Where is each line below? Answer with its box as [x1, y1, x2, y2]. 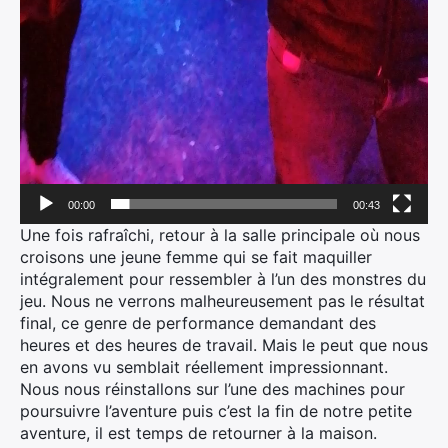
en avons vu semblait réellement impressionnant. [20, 357, 388, 378]
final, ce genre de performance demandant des [20, 313, 376, 334]
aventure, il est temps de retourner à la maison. [20, 423, 377, 444]
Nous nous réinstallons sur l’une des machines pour [20, 379, 405, 400]
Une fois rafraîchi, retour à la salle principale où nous [20, 225, 420, 246]
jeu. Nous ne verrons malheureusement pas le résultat [20, 291, 425, 312]
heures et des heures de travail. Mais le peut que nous [20, 335, 428, 356]
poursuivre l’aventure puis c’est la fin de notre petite [20, 401, 412, 422]
